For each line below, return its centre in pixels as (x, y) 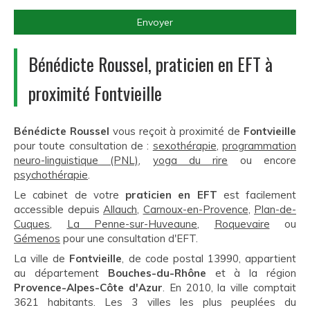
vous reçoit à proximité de (176, 131)
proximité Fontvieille (95, 93)
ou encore (262, 161)
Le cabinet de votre (70, 195)
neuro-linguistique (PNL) (76, 161)
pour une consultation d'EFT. (129, 239)
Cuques (32, 224)
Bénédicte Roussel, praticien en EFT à (151, 64)
